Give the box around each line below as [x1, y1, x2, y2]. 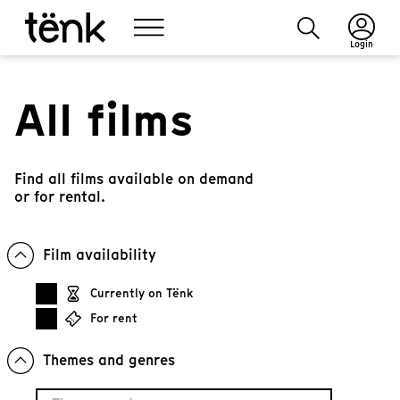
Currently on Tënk [89, 285, 193, 302]
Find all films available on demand [14, 169, 254, 189]
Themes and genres [43, 350, 175, 371]
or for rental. [14, 187, 105, 207]
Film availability [43, 245, 156, 265]
